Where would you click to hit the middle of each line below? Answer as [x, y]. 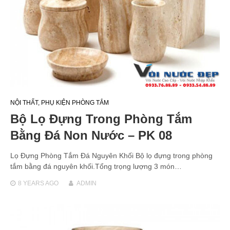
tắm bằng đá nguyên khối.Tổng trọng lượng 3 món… [96, 166]
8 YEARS [31, 183]
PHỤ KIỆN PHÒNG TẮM [75, 102]
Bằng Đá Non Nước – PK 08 [91, 135]
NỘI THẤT [24, 102]
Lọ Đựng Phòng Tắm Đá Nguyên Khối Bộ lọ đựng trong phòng [111, 155]
